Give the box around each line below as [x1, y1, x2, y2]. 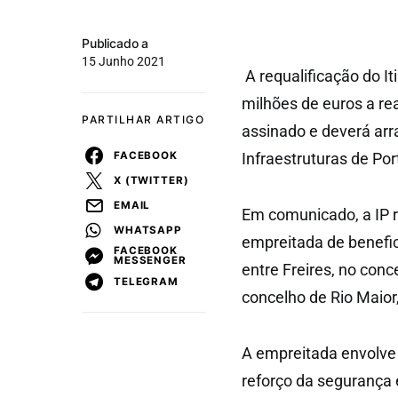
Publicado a [82, 36, 149, 51]
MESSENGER [114, 254, 187, 267]
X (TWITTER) [114, 173, 189, 187]
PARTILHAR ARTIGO [82, 113, 204, 126]
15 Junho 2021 [82, 54, 165, 68]
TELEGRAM [114, 275, 179, 288]
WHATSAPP [114, 223, 182, 236]
